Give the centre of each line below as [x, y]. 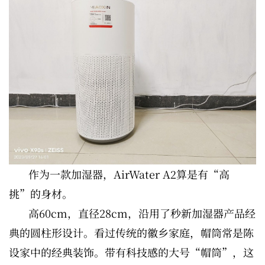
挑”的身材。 [41, 193]
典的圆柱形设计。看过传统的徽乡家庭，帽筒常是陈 [131, 232]
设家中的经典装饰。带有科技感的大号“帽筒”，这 [131, 252]
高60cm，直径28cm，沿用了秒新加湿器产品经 [142, 213]
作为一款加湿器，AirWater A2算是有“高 [129, 174]
